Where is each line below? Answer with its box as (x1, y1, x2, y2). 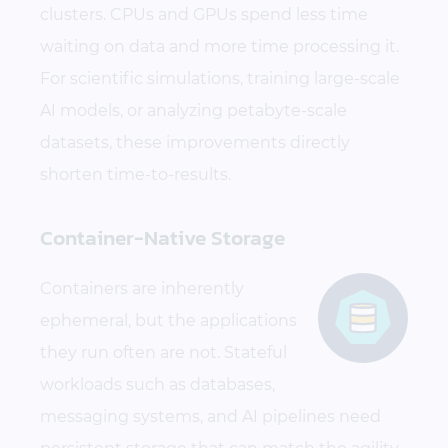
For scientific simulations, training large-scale (40, 68, 400, 88)
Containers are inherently (40, 278, 244, 298)
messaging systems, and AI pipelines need (40, 406, 381, 426)
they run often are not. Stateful (40, 342, 287, 362)
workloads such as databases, (40, 374, 275, 394)
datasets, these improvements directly (40, 132, 350, 152)
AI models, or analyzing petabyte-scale (40, 100, 347, 120)
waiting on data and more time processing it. (40, 36, 399, 56)
